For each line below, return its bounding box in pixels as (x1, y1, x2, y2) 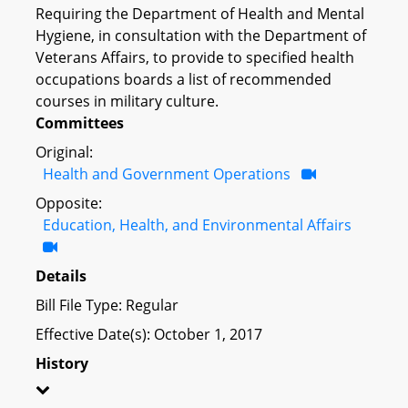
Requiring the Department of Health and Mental (36, 3, 364, 24)
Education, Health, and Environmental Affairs (43, 214, 352, 235)
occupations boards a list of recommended (36, 68, 331, 89)
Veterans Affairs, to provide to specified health (36, 46, 354, 67)
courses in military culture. (36, 90, 219, 111)
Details (36, 265, 87, 286)
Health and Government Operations (43, 163, 291, 184)
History (36, 352, 88, 373)
